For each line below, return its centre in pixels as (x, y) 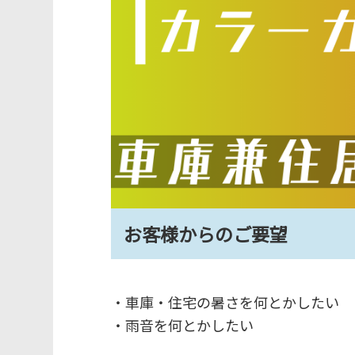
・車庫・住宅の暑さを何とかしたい (225, 302)
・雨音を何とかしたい (182, 324)
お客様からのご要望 (205, 233)
